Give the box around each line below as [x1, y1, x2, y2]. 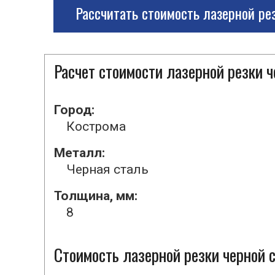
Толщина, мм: [54, 188, 137, 203]
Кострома [66, 119, 126, 134]
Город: [54, 103, 95, 117]
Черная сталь [66, 162, 149, 177]
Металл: [54, 145, 105, 160]
